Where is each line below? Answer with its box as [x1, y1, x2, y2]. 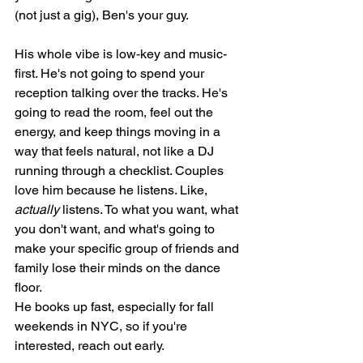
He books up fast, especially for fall [15, 299, 217, 315]
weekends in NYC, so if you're [15, 318, 190, 335]
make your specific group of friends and [15, 241, 242, 257]
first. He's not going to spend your [15, 66, 207, 82]
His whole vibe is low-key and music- [15, 46, 227, 62]
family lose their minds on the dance [15, 260, 224, 276]
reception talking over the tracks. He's [15, 85, 231, 101]
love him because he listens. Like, [15, 182, 211, 199]
